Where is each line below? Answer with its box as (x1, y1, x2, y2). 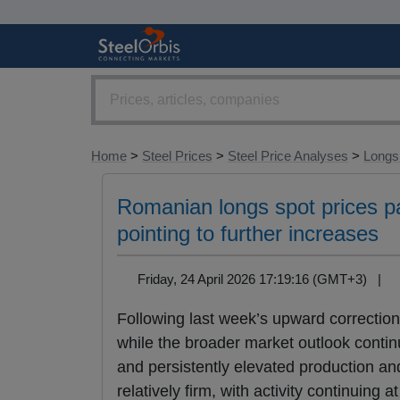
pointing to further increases (117, 221, 379, 246)
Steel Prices (142, 148, 212, 164)
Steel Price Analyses (228, 148, 348, 164)
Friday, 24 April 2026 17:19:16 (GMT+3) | (133, 271, 392, 287)
